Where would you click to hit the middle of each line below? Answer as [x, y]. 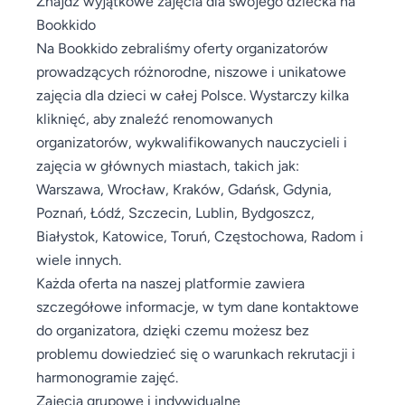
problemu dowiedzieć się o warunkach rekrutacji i [196, 353]
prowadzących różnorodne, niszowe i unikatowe [191, 71]
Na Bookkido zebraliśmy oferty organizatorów [182, 47]
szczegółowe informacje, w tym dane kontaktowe [198, 306]
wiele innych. [79, 259]
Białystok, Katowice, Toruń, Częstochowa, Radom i [200, 235]
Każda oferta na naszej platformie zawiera [170, 283]
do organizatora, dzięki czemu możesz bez [173, 330]
